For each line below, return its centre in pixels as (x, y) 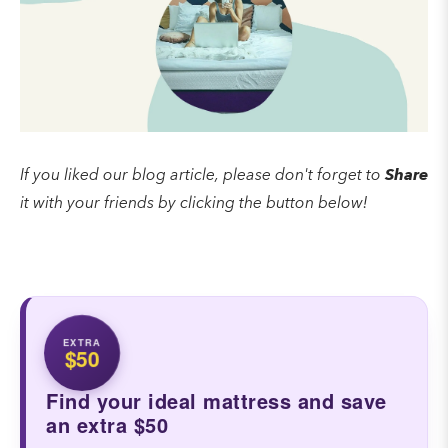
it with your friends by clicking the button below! (193, 203)
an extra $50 (107, 424)
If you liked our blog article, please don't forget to (202, 175)
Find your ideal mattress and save (216, 400)
